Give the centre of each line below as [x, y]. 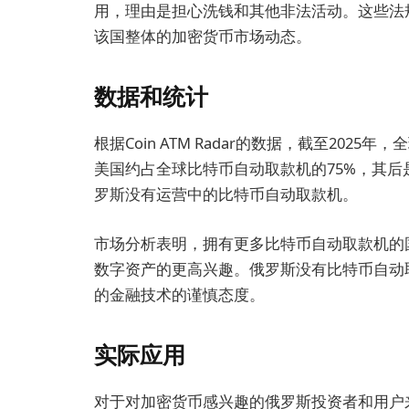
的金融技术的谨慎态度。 [179, 294]
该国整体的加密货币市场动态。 [203, 36]
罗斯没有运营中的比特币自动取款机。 [226, 194]
